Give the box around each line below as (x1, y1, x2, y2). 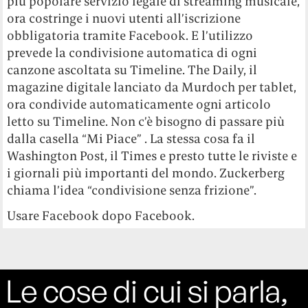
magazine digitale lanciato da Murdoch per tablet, (7, 79, 297, 96)
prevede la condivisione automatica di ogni (7, 45, 258, 61)
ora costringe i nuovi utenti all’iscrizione (7, 10, 241, 27)
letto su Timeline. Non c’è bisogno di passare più (7, 113, 285, 130)
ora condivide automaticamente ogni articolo (7, 96, 272, 113)
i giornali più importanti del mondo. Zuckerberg (7, 165, 285, 181)
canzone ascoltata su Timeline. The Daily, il (7, 62, 258, 78)
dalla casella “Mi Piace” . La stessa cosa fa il (7, 131, 256, 147)
